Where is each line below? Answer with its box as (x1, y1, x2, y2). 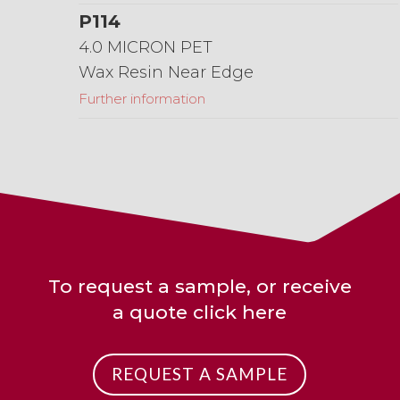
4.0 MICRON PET (78, 37, 212, 57)
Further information (78, 89, 205, 107)
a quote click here (112, 300, 287, 323)
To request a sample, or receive (47, 274, 352, 297)
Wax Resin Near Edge (78, 62, 254, 82)
